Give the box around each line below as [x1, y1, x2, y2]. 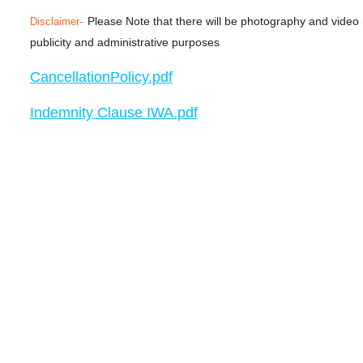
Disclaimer [29, 15, 79, 28]
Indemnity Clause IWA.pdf [29, 104, 198, 121]
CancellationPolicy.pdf [29, 68, 173, 85]
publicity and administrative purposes [29, 35, 220, 49]
